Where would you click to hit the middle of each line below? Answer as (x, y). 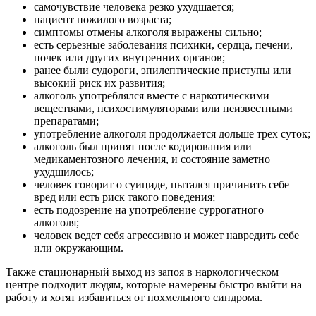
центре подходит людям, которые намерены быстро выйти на (154, 284)
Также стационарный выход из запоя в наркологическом (142, 272)
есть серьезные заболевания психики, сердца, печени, (163, 44)
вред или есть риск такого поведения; (124, 197)
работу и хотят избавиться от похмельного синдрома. (134, 297)
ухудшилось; (64, 171)
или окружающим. (79, 248)
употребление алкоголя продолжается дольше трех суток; (172, 133)
